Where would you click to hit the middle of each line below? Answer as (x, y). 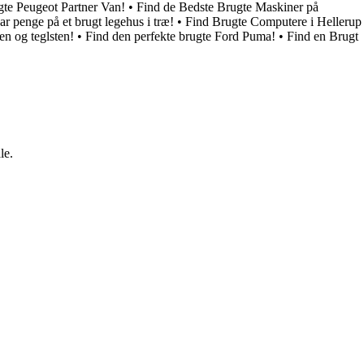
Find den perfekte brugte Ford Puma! (180, 37)
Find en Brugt (323, 37)
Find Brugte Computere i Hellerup (273, 22)
